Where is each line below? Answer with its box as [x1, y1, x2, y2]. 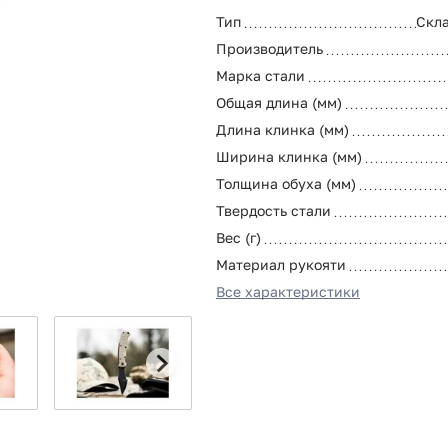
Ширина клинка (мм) [216, 147, 362, 165]
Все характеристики [216, 282, 360, 300]
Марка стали [216, 66, 305, 84]
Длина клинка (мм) [216, 120, 349, 138]
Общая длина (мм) [216, 93, 342, 111]
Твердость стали [216, 201, 331, 219]
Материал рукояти [216, 255, 346, 273]
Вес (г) [216, 228, 261, 246]
